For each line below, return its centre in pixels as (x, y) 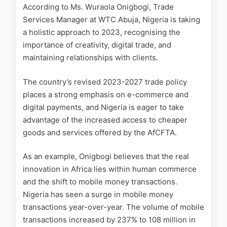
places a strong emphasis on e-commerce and (106, 94)
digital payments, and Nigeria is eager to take (103, 107)
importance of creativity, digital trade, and (97, 45)
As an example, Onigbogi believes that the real (106, 157)
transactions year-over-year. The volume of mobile (113, 207)
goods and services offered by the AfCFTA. (100, 132)
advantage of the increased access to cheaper (105, 120)
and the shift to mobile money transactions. (100, 182)
